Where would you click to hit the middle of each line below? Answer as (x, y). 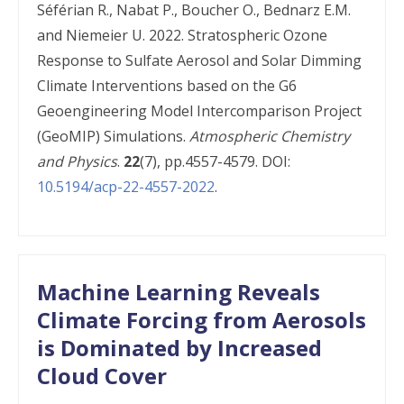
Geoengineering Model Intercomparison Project (199, 111)
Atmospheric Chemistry (270, 136)
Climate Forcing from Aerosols (202, 320)
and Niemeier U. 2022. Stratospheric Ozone (182, 35)
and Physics (77, 161)
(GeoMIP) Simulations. (113, 136)
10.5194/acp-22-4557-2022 (126, 187)
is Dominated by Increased (179, 348)
